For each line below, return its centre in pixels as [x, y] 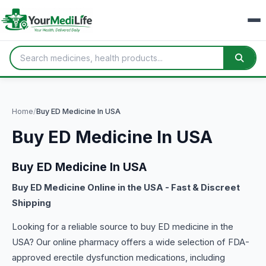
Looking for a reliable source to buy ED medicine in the [123, 227]
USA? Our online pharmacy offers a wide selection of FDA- [131, 242]
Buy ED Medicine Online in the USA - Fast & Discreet [126, 188]
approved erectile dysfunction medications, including [118, 258]
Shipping [31, 203]
